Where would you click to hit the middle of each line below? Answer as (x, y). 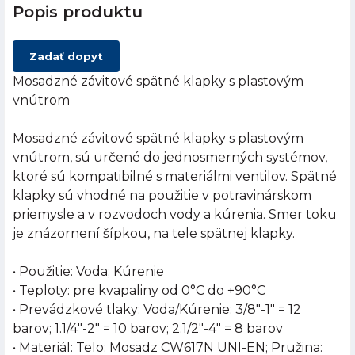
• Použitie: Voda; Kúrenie (88, 272)
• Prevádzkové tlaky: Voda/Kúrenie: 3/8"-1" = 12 (157, 310)
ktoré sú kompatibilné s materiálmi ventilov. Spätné (175, 177)
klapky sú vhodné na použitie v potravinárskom (162, 196)
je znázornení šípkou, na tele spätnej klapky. (154, 234)
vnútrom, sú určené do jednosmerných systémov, (170, 158)
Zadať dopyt (66, 57)
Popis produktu (78, 12)
